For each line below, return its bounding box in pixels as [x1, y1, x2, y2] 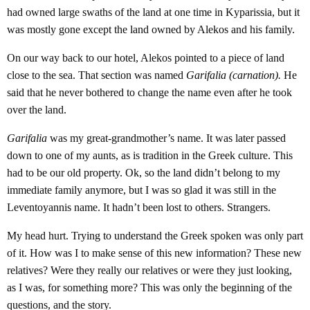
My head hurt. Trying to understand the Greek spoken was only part [7, 230, 303, 241]
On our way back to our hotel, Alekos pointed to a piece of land [7, 52, 284, 64]
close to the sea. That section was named [7, 69, 186, 81]
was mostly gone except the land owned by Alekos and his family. [7, 24, 295, 35]
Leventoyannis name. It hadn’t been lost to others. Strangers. [7, 201, 271, 213]
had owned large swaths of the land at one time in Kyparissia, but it [7, 6, 300, 18]
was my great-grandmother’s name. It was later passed [47, 132, 286, 144]
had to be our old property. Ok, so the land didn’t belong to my [7, 167, 280, 179]
